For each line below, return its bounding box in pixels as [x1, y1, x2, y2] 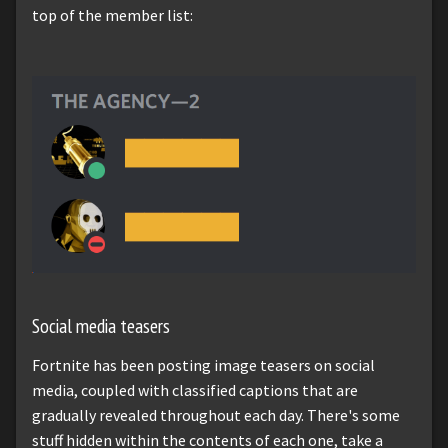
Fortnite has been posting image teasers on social [32, 355, 375, 376]
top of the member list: [32, 5, 193, 26]
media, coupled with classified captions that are [32, 380, 358, 401]
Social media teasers [32, 312, 170, 338]
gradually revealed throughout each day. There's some [32, 405, 400, 426]
